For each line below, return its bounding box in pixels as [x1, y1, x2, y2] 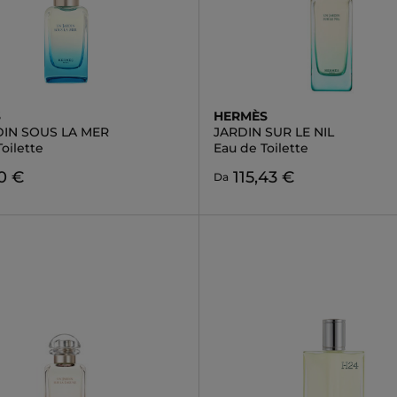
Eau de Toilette [213, 140, 308, 156]
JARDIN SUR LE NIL [213, 124, 334, 140]
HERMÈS [213, 108, 268, 124]
